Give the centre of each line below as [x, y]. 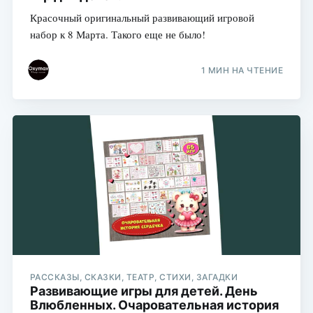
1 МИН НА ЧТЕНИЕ [242, 71]
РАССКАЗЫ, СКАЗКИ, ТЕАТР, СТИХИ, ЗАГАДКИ [134, 277]
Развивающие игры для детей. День [144, 291]
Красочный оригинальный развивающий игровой [142, 17]
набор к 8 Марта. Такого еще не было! [117, 34]
